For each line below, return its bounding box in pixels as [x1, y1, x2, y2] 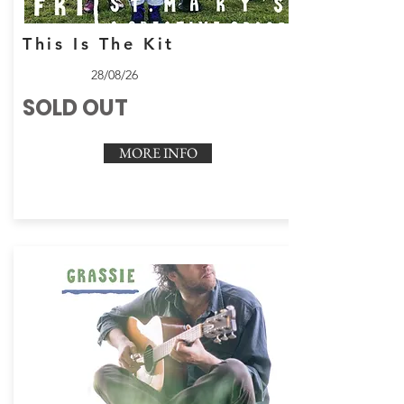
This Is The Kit [23, 33, 175, 54]
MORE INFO [118, 143, 197, 162]
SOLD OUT [23, 93, 128, 123]
